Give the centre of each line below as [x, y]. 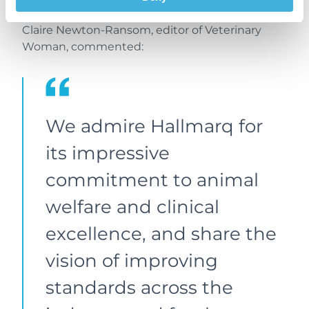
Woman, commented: [83, 46]
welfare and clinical [132, 207]
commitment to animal [152, 180]
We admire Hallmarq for [154, 126]
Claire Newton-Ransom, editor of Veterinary [142, 30]
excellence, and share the [161, 233]
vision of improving [132, 260]
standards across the [139, 287]
